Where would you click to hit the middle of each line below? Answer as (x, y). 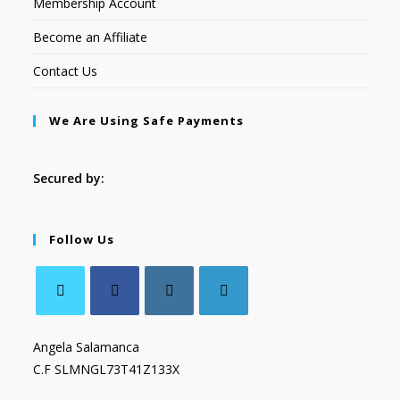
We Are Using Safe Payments (147, 121)
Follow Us (82, 240)
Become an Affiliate (91, 37)
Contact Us (66, 71)
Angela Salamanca (87, 347)
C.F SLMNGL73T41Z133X (107, 370)
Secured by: (71, 179)
